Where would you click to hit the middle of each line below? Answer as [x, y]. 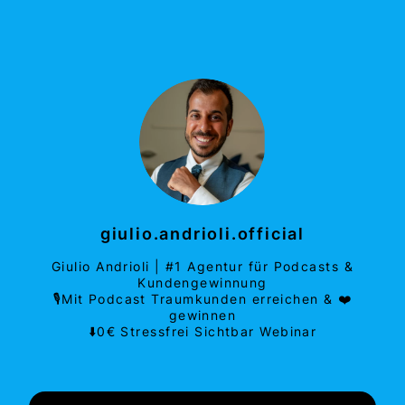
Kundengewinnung [202, 283]
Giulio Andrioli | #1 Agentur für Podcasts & [202, 267]
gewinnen [202, 316]
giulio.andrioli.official [202, 234]
